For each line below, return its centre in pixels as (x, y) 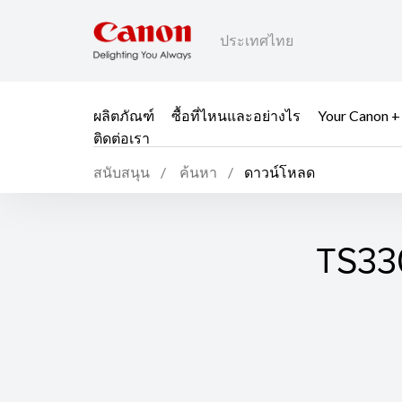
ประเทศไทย (257, 40)
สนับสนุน (122, 172)
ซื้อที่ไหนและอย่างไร (236, 115)
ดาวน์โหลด (280, 172)
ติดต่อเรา (122, 137)
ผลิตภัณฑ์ (124, 115)
